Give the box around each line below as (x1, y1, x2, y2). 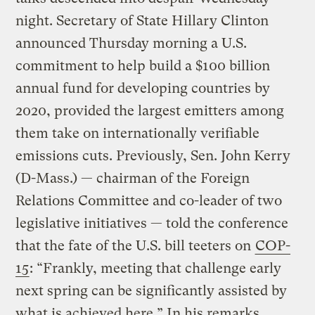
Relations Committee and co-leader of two (15, 192, 283, 209)
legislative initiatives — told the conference (15, 214, 289, 231)
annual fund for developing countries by (15, 79, 271, 96)
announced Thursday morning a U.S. (15, 34, 247, 51)
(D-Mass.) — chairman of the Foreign (15, 169, 250, 186)
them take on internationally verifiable (15, 124, 260, 141)
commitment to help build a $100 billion (15, 57, 271, 74)
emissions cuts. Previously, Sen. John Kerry (15, 147, 291, 164)
